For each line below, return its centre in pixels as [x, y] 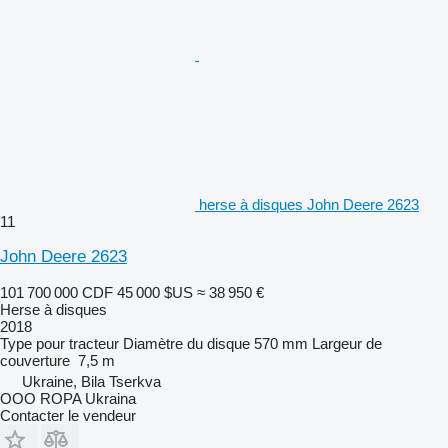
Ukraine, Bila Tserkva [91, 381]
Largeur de [347, 343]
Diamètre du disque [186, 343]
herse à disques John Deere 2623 [309, 204]
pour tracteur [77, 343]
